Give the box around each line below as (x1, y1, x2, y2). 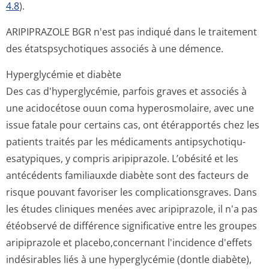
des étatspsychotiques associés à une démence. (6, 42, 223, 55)
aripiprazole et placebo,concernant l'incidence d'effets (6, 236, 252, 249)
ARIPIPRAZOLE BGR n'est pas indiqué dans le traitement (6, 25, 257, 38)
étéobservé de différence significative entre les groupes (6, 219, 257, 232)
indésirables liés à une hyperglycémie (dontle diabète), (6, 253, 252, 266)
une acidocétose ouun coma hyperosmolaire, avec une (6, 101, 254, 115)
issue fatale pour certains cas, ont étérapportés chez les (6, 118, 259, 131)
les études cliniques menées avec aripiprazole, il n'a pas (6, 202, 258, 216)
